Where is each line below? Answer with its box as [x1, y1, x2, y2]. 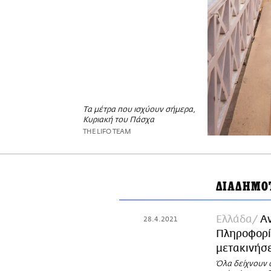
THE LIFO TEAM [83, 127, 131, 135]
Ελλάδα [216, 213, 252, 226]
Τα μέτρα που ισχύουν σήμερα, [83, 105, 195, 114]
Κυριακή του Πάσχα [83, 116, 154, 124]
